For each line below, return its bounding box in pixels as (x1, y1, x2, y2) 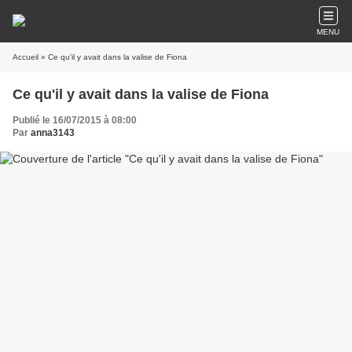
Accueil (13, 53, 38, 61)
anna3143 (31, 127, 75, 138)
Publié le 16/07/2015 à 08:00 (13, 115, 137, 126)
